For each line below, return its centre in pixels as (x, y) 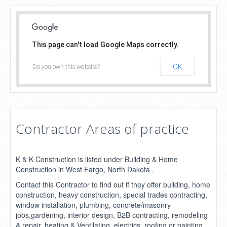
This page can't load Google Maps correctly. (105, 45)
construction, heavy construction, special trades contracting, (111, 195)
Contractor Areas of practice (102, 129)
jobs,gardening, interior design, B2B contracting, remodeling (112, 215)
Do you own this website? (66, 67)
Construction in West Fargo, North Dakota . (85, 169)
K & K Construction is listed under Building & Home (97, 159)
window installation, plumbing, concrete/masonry (93, 205)
